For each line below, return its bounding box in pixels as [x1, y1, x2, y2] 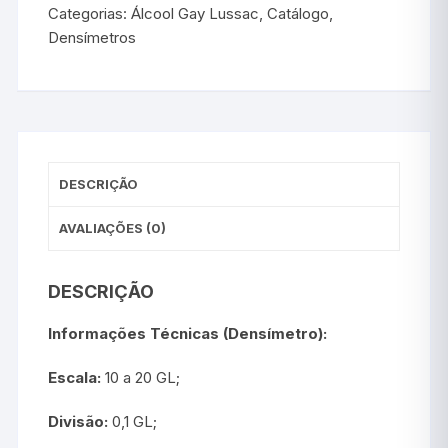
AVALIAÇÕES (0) [59, 219, 167, 236]
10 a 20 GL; [101, 367, 181, 387]
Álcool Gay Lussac [131, 3, 260, 23]
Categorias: [48, 3, 132, 23]
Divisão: [48, 411, 109, 431]
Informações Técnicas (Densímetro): [48, 323, 328, 343]
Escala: [48, 367, 102, 387]
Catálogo [267, 3, 330, 23]
